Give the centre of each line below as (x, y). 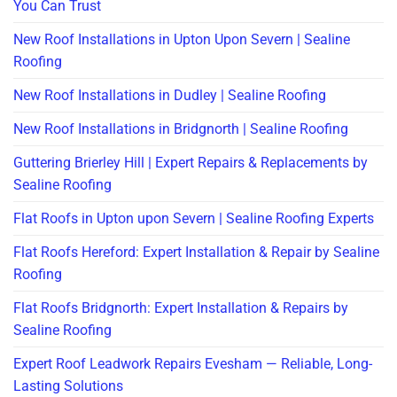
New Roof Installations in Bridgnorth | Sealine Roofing (181, 129)
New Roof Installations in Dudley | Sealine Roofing (170, 96)
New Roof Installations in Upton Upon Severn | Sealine (182, 40)
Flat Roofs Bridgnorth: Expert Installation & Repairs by (181, 308)
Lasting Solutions (68, 386)
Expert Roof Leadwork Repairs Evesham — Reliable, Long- (193, 364)
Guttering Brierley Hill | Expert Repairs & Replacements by (191, 163)
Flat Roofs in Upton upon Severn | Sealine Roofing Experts (194, 219)
